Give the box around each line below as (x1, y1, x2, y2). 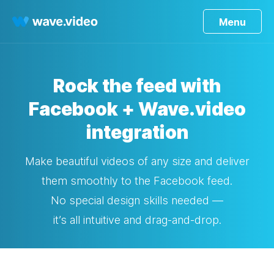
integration (86, 121, 188, 143)
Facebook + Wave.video (28, 98, 246, 120)
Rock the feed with (53, 75, 221, 97)
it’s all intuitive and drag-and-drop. (53, 213, 221, 226)
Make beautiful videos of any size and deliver (24, 155, 250, 168)
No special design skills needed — (51, 194, 223, 207)
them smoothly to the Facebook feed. (42, 174, 232, 187)
